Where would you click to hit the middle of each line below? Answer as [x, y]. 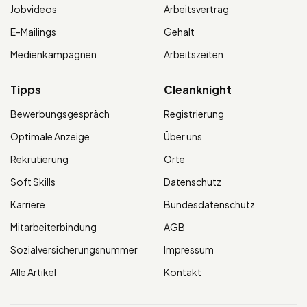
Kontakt [183, 272]
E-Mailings [33, 32]
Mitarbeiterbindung [53, 227]
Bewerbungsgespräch [60, 114]
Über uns [183, 137]
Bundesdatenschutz [209, 205]
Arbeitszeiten [194, 54]
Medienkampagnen [53, 54]
